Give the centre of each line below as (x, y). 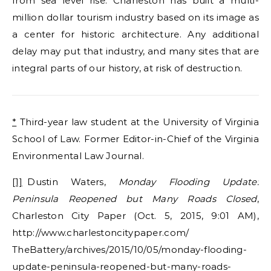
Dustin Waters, (70, 181)
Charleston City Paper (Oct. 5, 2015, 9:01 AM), (135, 215)
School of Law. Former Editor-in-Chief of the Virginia (135, 139)
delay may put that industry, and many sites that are (135, 51)
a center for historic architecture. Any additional (135, 34)
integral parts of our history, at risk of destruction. (127, 68)
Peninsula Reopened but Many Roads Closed (135, 198)
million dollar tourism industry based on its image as (135, 17)
